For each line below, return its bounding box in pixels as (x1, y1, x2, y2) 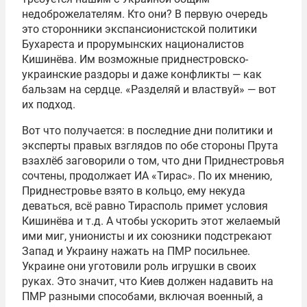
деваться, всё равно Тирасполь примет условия (22, 199, 268, 212)
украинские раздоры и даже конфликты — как (22, 68, 262, 81)
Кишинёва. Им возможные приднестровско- (22, 53, 248, 66)
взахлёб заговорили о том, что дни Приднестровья (22, 154, 284, 167)
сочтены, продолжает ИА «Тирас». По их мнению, (22, 169, 272, 182)
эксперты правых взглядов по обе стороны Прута (22, 139, 278, 152)
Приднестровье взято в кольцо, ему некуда (22, 184, 245, 197)
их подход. (22, 98, 75, 111)
